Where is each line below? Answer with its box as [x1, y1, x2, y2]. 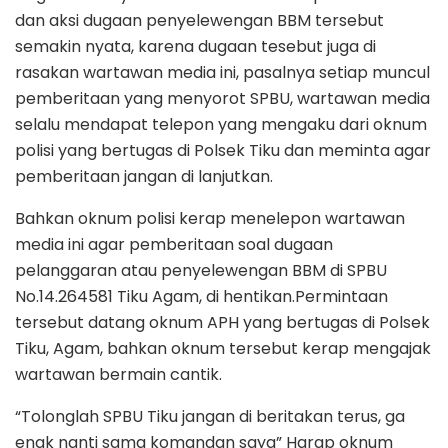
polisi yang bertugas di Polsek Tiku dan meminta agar [15, 139, 431, 163]
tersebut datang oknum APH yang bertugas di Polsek [15, 311, 430, 335]
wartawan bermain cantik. [15, 363, 222, 387]
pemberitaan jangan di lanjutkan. [15, 165, 273, 189]
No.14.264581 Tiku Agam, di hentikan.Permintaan [15, 285, 388, 309]
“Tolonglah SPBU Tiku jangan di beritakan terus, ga [15, 405, 405, 429]
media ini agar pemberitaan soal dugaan [15, 233, 333, 257]
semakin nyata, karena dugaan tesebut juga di [15, 35, 376, 59]
